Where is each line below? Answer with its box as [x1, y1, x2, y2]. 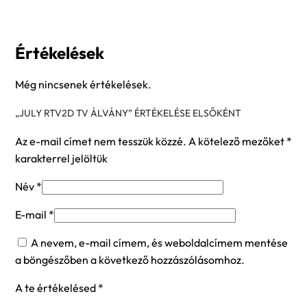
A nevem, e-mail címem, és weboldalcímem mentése [31, 236, 288, 250]
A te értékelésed [15, 281, 98, 295]
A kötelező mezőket [188, 134, 286, 149]
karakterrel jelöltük [15, 151, 108, 166]
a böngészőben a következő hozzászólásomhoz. [15, 253, 245, 267]
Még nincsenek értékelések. [15, 77, 151, 92]
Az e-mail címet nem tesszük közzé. [15, 134, 186, 149]
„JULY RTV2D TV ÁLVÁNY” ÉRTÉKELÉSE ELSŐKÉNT [15, 107, 241, 120]
